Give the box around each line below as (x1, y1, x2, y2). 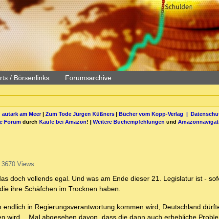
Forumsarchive (65, 74, 111, 82)
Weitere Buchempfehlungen (93, 118, 165, 125)
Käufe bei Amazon (39, 118, 87, 125)
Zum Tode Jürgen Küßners (45, 110, 114, 117)
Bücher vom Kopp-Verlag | (118, 110, 191, 117)
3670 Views (1, 160, 34, 168)
